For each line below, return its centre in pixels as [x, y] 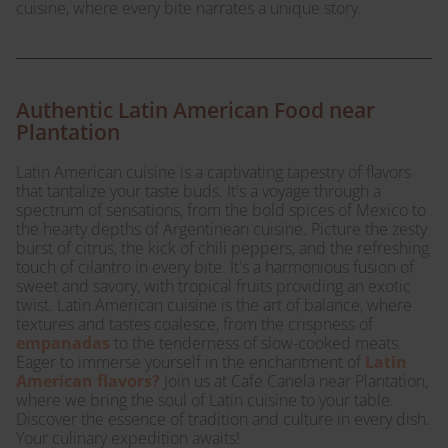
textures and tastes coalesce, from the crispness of [194, 324]
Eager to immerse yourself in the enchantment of [190, 362]
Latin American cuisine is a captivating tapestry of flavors [213, 172]
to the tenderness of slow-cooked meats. [256, 343]
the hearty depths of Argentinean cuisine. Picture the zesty [221, 229]
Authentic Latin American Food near [195, 110]
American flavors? [88, 381]
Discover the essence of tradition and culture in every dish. [223, 419]
